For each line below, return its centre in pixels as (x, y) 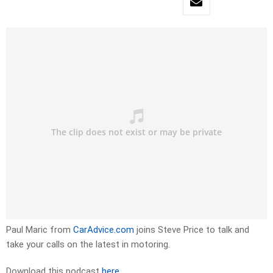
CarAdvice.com (104, 230)
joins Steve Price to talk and (192, 230)
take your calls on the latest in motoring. (88, 245)
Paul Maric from (40, 230)
